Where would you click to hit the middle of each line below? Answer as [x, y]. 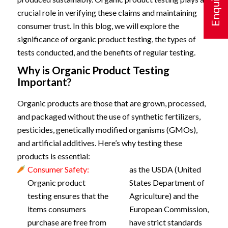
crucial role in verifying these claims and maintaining [107, 12]
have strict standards [165, 222]
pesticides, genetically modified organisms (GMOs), [107, 130]
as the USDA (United [165, 169]
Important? [44, 82]
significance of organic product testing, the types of [106, 39]
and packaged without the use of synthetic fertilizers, [109, 116]
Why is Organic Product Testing [93, 70]
